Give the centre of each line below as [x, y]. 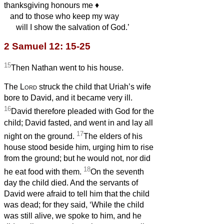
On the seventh [117, 172]
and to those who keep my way [61, 16]
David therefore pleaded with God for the [82, 111]
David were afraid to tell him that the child [77, 194]
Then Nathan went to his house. [67, 68]
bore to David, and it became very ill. [68, 98]
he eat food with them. [44, 172]
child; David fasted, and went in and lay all [78, 122]
